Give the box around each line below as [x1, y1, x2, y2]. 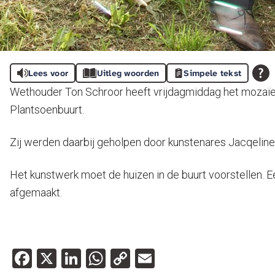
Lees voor [28, 68, 69, 79]
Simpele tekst [184, 68, 242, 79]
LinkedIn [81, 247, 152, 270]
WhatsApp [106, 247, 196, 270]
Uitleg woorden [96, 68, 160, 79]
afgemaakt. [10, 186, 62, 199]
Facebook [32, 247, 114, 270]
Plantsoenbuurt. [10, 103, 84, 116]
